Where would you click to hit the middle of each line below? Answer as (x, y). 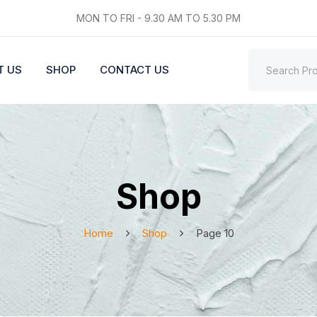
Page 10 (215, 233)
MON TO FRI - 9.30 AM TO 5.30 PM (158, 18)
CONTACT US (134, 70)
